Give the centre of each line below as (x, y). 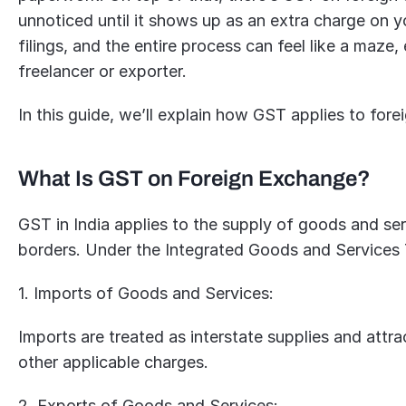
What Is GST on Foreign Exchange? (195, 179)
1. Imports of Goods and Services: (146, 293)
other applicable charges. (114, 362)
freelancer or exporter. (105, 71)
